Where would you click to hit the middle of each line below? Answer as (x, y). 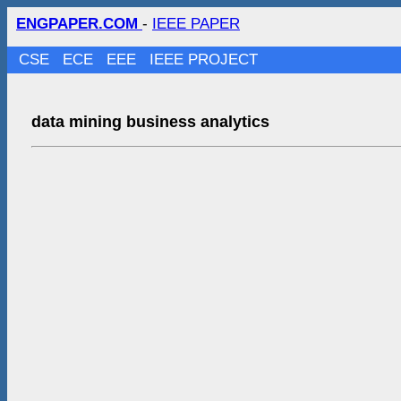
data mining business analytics (150, 121)
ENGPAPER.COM (79, 24)
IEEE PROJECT (204, 60)
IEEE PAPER (196, 24)
